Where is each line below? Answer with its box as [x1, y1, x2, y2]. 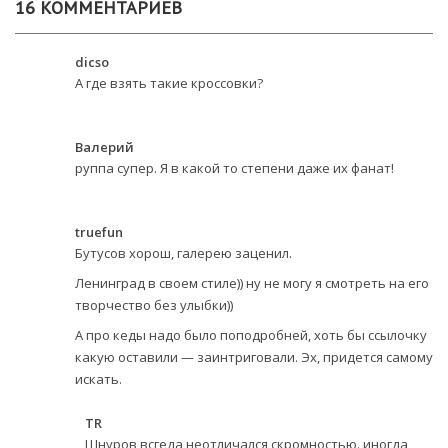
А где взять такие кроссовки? [75, 73, 263, 92]
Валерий [75, 137, 134, 156]
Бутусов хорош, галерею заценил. [75, 243, 292, 262]
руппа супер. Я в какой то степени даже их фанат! [75, 158, 394, 177]
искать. [75, 369, 122, 388]
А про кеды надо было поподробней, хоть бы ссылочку [75, 325, 427, 344]
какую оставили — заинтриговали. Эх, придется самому [75, 347, 433, 366]
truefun [75, 222, 123, 241]
